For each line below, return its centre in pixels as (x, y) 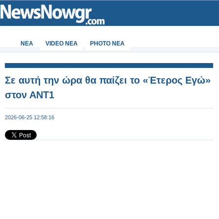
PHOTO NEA (107, 44)
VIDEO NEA (62, 44)
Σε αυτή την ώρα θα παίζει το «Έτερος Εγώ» (108, 80)
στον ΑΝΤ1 (30, 95)
